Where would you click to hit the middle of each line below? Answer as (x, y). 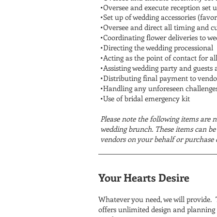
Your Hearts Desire (144, 177)
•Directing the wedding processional (157, 47)
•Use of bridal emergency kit (145, 98)
